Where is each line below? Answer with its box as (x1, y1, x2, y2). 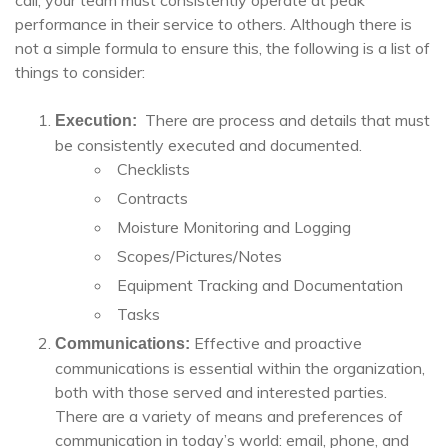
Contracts (117, 188, 188, 208)
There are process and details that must (137, 110, 430, 130)
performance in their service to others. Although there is (15, 14, 412, 34)
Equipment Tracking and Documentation (117, 275, 403, 295)
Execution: (55, 112, 137, 129)
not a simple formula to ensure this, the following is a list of (15, 38, 430, 58)
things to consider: (15, 62, 145, 82)
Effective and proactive (190, 333, 362, 353)
